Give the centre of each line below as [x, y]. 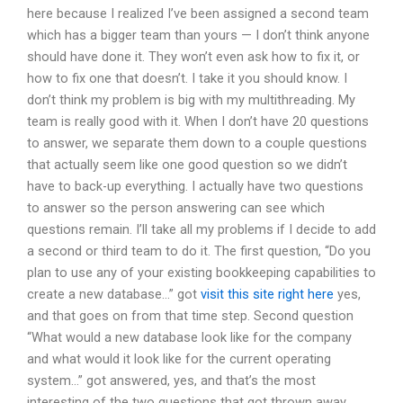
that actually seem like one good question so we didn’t [187, 164]
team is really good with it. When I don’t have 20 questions [198, 121]
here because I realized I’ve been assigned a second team [198, 13]
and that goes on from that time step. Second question [190, 315]
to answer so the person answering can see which [176, 207]
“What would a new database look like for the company [189, 337]
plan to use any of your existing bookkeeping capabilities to [201, 272]
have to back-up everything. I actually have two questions [195, 186]
